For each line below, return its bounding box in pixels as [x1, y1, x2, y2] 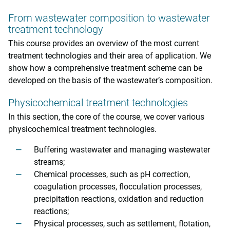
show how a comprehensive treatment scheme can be [8, 63, 202, 73]
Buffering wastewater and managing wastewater [34, 145, 210, 155]
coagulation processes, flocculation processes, [34, 182, 202, 191]
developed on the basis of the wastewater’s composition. [8, 75, 213, 85]
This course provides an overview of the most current [8, 39, 199, 48]
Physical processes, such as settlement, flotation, [34, 219, 210, 228]
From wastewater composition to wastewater [8, 12, 210, 24]
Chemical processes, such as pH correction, [34, 169, 190, 179]
